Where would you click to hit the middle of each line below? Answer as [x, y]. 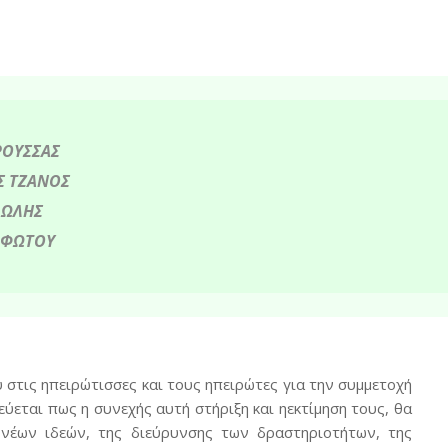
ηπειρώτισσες [89, 384]
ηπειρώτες [242, 384]
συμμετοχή [375, 384]
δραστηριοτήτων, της [335, 432]
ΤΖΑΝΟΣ [39, 181]
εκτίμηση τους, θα [349, 408]
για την [308, 384]
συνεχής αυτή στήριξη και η [190, 408]
